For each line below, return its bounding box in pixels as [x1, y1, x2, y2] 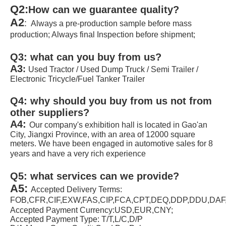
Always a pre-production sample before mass [29, 19, 192, 28]
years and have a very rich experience [10, 149, 146, 158]
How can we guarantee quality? [28, 4, 179, 16]
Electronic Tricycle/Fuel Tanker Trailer [10, 75, 145, 84]
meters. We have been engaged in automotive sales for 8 [10, 139, 213, 148]
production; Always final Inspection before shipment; [10, 30, 195, 39]
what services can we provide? [30, 171, 179, 182]
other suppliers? [10, 107, 89, 119]
